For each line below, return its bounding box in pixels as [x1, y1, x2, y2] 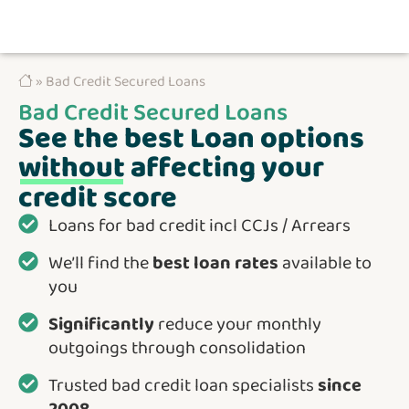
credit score [18, 174, 177, 222]
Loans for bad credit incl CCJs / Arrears [47, 210, 351, 240]
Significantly [47, 309, 154, 339]
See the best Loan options [18, 115, 364, 163]
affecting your [125, 144, 324, 192]
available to [278, 247, 372, 278]
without [18, 144, 125, 192]
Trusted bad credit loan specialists [47, 370, 318, 400]
